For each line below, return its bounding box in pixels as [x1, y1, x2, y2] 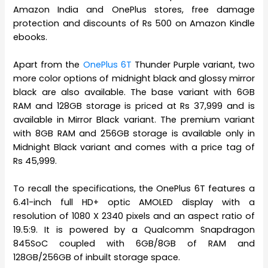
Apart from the [13, 59, 83, 71]
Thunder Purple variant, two [131, 59, 255, 71]
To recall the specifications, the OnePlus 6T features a [13, 182, 255, 195]
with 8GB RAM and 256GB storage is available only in [13, 127, 255, 140]
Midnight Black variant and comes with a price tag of [13, 141, 255, 154]
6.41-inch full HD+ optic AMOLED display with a [13, 196, 255, 209]
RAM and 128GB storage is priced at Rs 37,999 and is [13, 100, 255, 112]
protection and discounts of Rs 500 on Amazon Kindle [13, 17, 255, 29]
